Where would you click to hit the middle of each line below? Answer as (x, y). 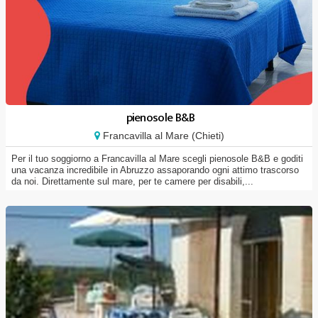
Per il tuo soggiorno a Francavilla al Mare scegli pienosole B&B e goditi (157, 159)
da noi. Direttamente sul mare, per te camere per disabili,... (132, 181)
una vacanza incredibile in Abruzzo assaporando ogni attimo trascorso (155, 170)
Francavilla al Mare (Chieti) (162, 136)
